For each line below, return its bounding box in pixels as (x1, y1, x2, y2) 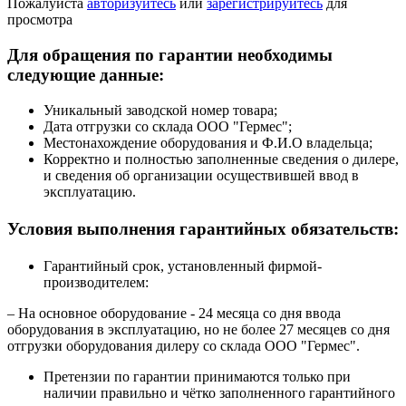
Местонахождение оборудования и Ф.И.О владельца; (43, 134, 372, 150)
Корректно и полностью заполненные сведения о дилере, (43, 150, 399, 167)
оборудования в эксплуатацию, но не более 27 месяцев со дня (7, 322, 390, 338)
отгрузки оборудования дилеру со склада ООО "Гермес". (7, 338, 360, 354)
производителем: (43, 275, 149, 291)
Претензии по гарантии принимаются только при (43, 369, 351, 385)
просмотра (7, 12, 72, 28)
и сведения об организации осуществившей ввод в (43, 167, 359, 183)
